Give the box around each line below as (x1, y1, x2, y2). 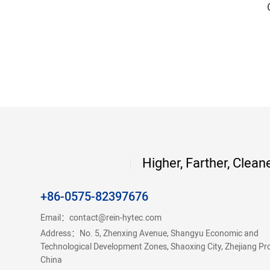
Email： (40, 212, 70, 225)
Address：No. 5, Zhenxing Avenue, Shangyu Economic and (40, 227, 259, 240)
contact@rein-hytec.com (69, 212, 162, 225)
